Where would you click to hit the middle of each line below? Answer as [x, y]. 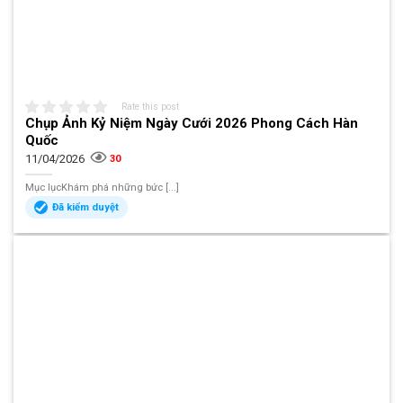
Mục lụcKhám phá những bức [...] [103, 188]
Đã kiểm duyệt [86, 208]
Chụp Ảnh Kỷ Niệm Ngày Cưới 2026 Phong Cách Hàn [192, 123]
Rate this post [151, 106]
